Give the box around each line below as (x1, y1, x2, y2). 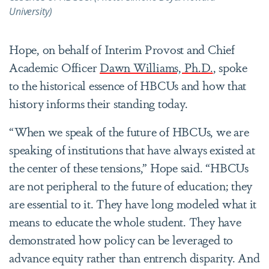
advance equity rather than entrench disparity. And (9, 248, 260, 266)
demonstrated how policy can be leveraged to (9, 230, 234, 248)
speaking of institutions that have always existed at (9, 140, 256, 158)
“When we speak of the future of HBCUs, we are (9, 122, 249, 140)
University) (9, 4, 52, 17)
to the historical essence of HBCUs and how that (9, 76, 247, 94)
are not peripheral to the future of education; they (9, 176, 253, 194)
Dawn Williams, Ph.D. (100, 58, 213, 76)
